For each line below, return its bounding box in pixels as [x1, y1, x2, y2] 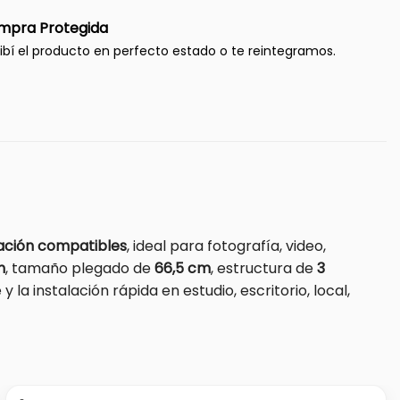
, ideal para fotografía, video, [127, 235, 326, 256]
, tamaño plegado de [5, 257, 154, 279]
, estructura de [211, 257, 317, 279]
